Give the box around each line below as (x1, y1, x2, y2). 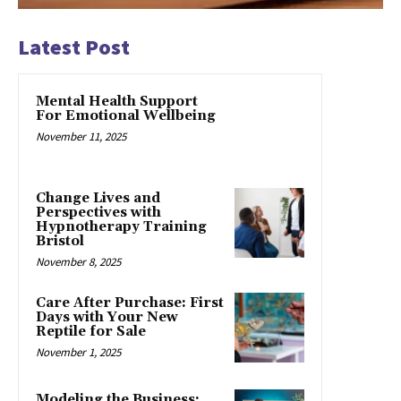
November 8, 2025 (36, 253, 121, 269)
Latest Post (18, 32, 130, 61)
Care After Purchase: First (36, 294, 224, 311)
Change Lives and (36, 189, 160, 207)
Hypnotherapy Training (36, 218, 207, 235)
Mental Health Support (36, 92, 198, 110)
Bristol (36, 232, 84, 250)
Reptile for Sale (36, 322, 146, 340)
